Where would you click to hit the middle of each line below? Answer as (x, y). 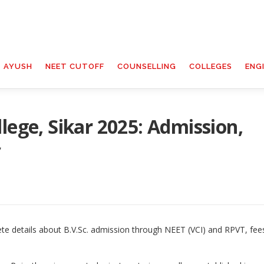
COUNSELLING (147, 66)
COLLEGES (211, 66)
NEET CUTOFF (75, 66)
